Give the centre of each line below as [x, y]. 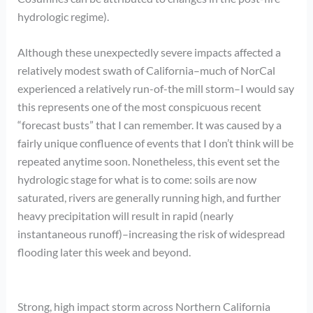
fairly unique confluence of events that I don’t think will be [155, 143]
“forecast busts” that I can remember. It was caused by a [149, 125]
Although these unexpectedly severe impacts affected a [149, 52]
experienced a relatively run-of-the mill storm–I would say [155, 89]
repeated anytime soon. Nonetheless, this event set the [148, 161]
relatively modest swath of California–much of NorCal [146, 71]
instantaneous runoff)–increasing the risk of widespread [151, 234]
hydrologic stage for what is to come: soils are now [137, 180]
